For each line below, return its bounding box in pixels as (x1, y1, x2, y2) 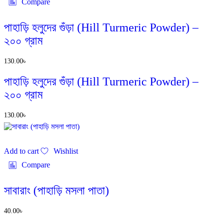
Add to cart (4, 147, 39, 156)
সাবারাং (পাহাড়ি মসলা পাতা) (4, 184, 109, 197)
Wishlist (54, 147, 79, 156)
